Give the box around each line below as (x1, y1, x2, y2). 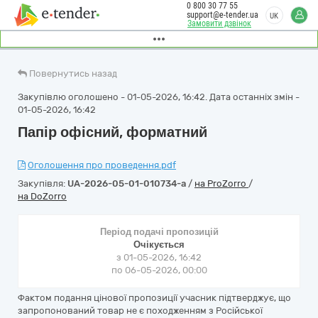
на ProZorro (194, 178, 248, 189)
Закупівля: (18, 178, 67, 189)
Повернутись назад (29, 68, 117, 79)
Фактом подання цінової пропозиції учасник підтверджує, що (18, 292, 291, 303)
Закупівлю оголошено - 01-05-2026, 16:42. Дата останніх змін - (18, 92, 300, 102)
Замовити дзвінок (187, 18, 251, 28)
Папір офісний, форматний (18, 124, 207, 141)
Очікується (133, 239, 185, 250)
